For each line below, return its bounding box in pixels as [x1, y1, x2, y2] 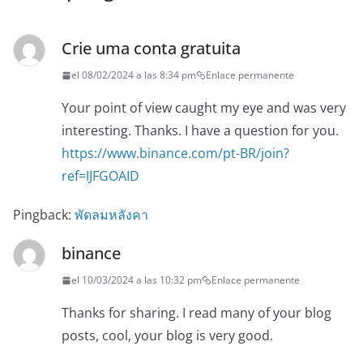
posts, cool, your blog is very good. [62, 327, 273, 345]
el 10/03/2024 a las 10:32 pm [71, 273, 202, 288]
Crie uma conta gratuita [62, 37, 241, 60]
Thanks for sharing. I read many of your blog [62, 304, 331, 322]
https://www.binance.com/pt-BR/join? [62, 144, 289, 163]
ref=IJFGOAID [62, 167, 139, 186]
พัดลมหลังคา [75, 206, 148, 224]
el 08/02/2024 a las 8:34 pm [71, 68, 196, 83]
